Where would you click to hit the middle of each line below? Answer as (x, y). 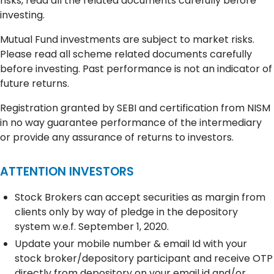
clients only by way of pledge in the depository (126, 212)
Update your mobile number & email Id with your (131, 244)
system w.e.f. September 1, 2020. (92, 227)
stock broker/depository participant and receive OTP (144, 259)
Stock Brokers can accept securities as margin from (140, 198)
